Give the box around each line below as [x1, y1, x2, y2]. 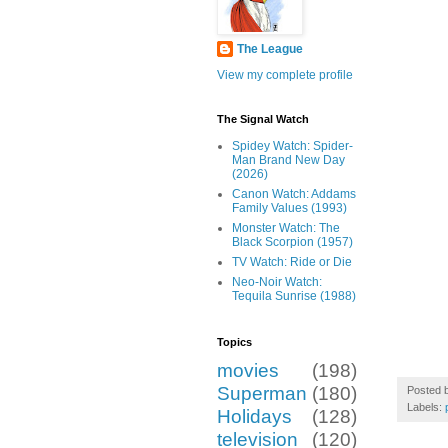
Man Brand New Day [232, 153, 345, 168]
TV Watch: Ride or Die [232, 255, 352, 270]
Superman [217, 383, 307, 405]
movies [217, 360, 279, 382]
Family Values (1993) [232, 201, 347, 216]
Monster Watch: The [232, 221, 340, 236]
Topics [217, 336, 252, 349]
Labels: [407, 401, 445, 414]
